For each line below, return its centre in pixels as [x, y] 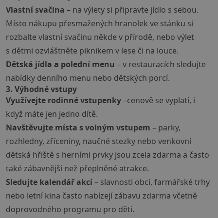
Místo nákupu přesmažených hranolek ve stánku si [100, 24]
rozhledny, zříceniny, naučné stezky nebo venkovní [99, 141]
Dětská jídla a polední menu [60, 64]
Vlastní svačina [35, 10]
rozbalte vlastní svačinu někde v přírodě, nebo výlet [100, 37]
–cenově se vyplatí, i [158, 100]
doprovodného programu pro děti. [70, 209]
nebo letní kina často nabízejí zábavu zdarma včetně [101, 196]
